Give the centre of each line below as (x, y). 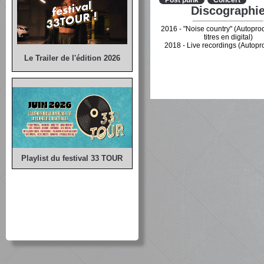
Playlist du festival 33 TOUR (72, 158)
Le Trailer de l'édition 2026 (72, 58)
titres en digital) (228, 37)
